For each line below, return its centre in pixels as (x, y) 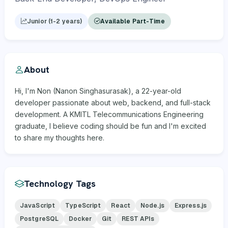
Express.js (191, 205)
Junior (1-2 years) (55, 21)
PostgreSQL (39, 219)
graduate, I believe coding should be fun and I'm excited (110, 126)
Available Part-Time (133, 21)
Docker (80, 219)
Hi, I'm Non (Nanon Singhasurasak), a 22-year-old (98, 91)
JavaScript (38, 205)
